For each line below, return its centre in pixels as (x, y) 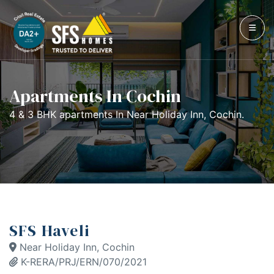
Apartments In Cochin (95, 96)
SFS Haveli (50, 231)
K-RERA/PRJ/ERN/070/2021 (82, 262)
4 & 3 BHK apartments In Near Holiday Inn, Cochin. (127, 114)
